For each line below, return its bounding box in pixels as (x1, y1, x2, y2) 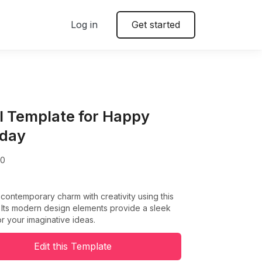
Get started (132, 19, 180, 30)
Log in (71, 19, 98, 30)
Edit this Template (33, 240, 112, 253)
